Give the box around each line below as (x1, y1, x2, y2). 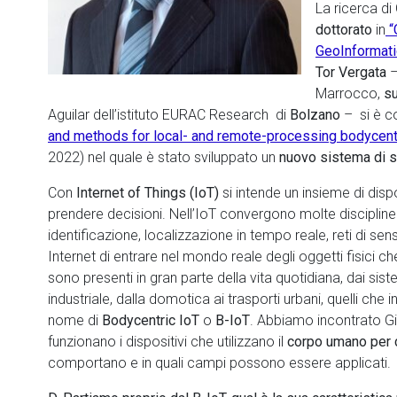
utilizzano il (217, 333, 284, 350)
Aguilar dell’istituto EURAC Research (48, 106, 272, 123)
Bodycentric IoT (102, 312, 199, 329)
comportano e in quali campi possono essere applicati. (48, 354, 391, 371)
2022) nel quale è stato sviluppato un (48, 149, 279, 166)
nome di (48, 312, 102, 329)
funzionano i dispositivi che (48, 333, 214, 350)
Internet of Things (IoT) (76, 184, 219, 201)
